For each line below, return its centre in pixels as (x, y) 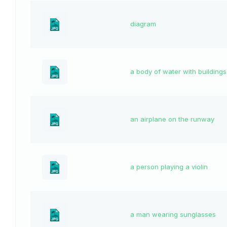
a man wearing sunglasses (173, 215)
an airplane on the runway (172, 119)
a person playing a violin (169, 167)
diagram (143, 24)
